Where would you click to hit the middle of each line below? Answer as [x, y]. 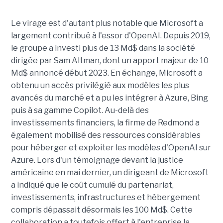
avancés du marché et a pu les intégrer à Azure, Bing [109, 98]
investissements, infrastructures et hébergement [106, 198]
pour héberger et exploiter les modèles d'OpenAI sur [111, 148]
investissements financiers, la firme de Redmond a [105, 123]
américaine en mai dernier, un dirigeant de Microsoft [110, 173]
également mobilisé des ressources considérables [106, 135]
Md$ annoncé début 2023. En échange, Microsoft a [107, 73]
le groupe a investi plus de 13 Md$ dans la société [103, 48]
